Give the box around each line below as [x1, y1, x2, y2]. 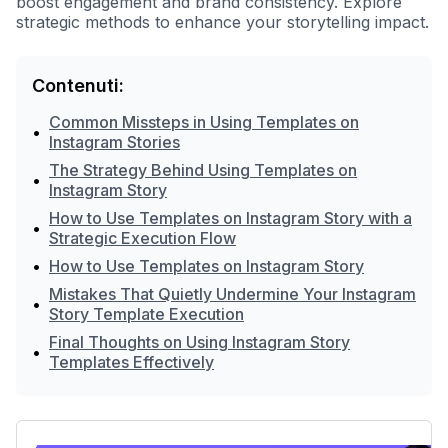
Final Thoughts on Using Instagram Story [49, 332, 350, 352]
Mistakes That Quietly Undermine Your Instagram [49, 284, 416, 304]
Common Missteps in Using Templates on [49, 112, 359, 132]
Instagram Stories [49, 132, 180, 152]
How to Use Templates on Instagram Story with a [49, 208, 412, 228]
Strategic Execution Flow [49, 228, 236, 248]
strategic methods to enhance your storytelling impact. [16, 12, 429, 32]
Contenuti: [32, 75, 124, 96]
